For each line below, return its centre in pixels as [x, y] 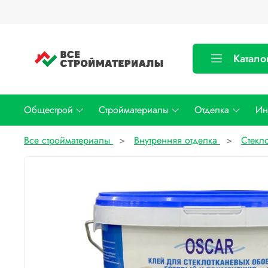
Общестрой [48, 110]
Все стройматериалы [67, 141]
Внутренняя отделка [176, 141]
